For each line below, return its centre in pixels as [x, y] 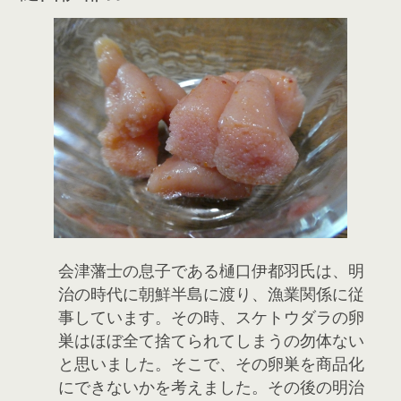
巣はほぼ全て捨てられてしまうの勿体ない [211, 341]
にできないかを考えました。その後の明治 [211, 387]
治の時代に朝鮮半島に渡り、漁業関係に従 [211, 294]
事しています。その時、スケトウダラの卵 [211, 317]
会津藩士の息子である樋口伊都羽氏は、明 [211, 271]
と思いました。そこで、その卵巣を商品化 [211, 364]
